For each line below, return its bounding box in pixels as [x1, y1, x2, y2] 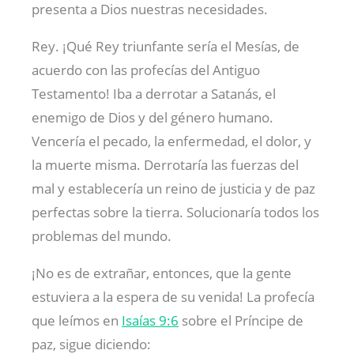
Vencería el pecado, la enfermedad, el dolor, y [32, 131, 311, 150]
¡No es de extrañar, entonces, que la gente [32, 263, 292, 282]
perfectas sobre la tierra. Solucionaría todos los [32, 202, 319, 221]
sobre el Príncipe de [179, 311, 303, 330]
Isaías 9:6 [122, 311, 179, 330]
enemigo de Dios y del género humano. [32, 107, 273, 126]
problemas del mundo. [32, 226, 171, 245]
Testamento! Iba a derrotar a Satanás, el [32, 84, 276, 103]
